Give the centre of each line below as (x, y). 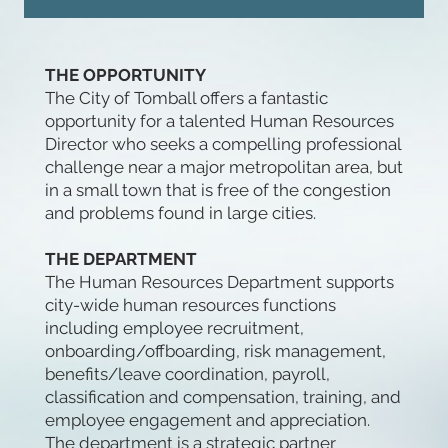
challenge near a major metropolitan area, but (223, 167)
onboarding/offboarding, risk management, (215, 351)
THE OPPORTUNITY (125, 75)
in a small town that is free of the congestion (217, 190)
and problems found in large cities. (180, 213)
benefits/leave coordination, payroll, (187, 374)
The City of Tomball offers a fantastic (186, 98)
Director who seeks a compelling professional (222, 144)
